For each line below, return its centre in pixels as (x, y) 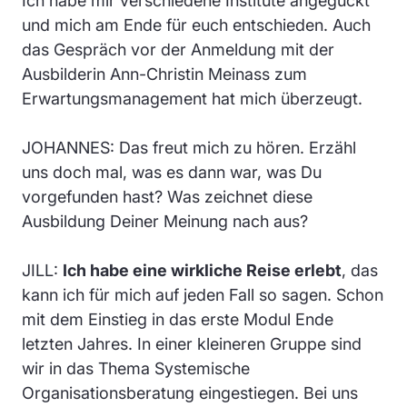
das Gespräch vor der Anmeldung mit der (178, 49)
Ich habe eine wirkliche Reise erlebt (202, 270)
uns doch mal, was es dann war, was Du (172, 172)
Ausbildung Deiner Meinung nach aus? (165, 221)
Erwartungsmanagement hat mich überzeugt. (192, 98)
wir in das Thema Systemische (136, 368)
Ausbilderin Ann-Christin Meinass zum (164, 74)
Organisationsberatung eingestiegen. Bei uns (190, 392)
